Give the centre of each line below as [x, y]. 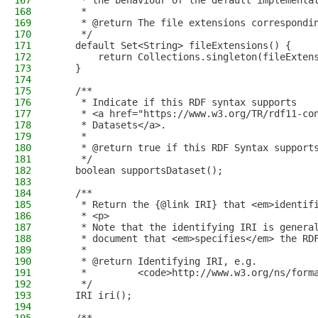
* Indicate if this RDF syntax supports [175, 102]
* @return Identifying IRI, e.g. [155, 261]
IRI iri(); [92, 295]
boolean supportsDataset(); [138, 170]
